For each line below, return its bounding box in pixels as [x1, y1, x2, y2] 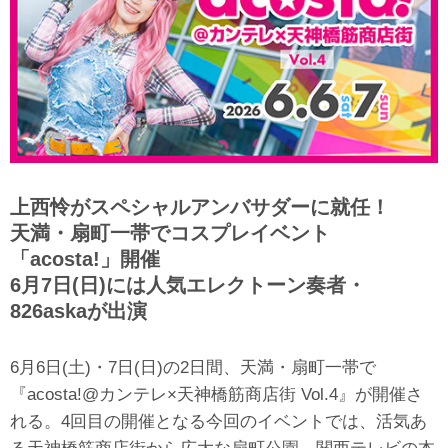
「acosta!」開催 [10, 248, 160, 271]
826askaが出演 [10, 300, 147, 323]
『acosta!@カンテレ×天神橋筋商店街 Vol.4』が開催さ [10, 385, 423, 404]
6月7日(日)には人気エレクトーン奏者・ [10, 274, 366, 297]
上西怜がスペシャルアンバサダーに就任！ [10, 196, 390, 219]
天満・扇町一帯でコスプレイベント [10, 222, 330, 245]
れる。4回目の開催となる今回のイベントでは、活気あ [10, 412, 427, 431]
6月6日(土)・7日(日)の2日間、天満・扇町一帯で [10, 358, 376, 377]
